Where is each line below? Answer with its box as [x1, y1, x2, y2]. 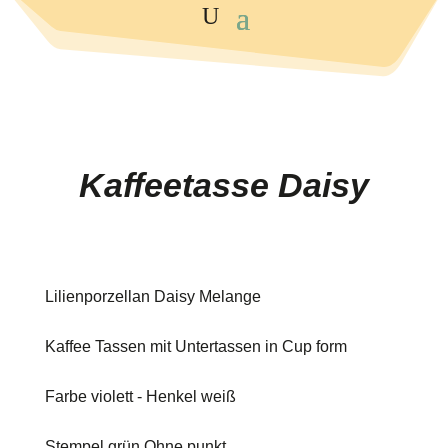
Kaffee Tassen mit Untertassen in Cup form [44, 338, 347, 355]
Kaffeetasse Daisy [78, 166, 369, 204]
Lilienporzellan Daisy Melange [44, 288, 261, 305]
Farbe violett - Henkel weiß [44, 388, 236, 405]
